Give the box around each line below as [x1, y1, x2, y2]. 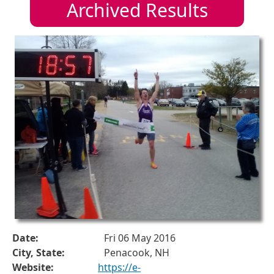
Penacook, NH [104, 245, 169, 259]
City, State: [12, 245, 65, 259]
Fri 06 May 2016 [104, 231, 176, 245]
